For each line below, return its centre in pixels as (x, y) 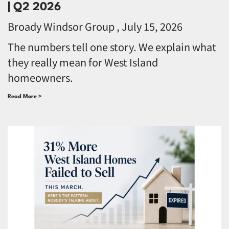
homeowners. (40, 77)
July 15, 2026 (151, 26)
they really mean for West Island (83, 62)
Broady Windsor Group (62, 26)
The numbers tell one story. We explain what (112, 47)
